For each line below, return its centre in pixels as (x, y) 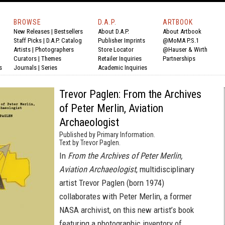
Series (49, 68)
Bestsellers (69, 31)
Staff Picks (28, 40)
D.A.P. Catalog (64, 40)
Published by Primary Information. (107, 135)
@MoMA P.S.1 (181, 40)
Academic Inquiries (123, 68)
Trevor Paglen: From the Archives (130, 94)
